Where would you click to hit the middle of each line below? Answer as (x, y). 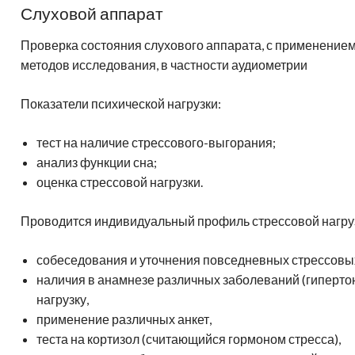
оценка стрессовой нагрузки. (120, 181)
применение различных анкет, (124, 319)
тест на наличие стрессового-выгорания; (156, 142)
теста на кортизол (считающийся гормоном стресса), (189, 338)
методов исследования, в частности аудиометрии (164, 64)
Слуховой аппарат (92, 13)
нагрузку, (63, 299)
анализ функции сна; (97, 162)
